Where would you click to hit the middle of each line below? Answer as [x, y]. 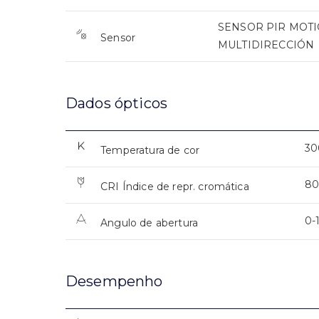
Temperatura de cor [150, 151]
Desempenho [114, 282]
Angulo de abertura [150, 223]
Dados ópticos [117, 104]
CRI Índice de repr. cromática [175, 187]
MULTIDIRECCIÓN [266, 45]
